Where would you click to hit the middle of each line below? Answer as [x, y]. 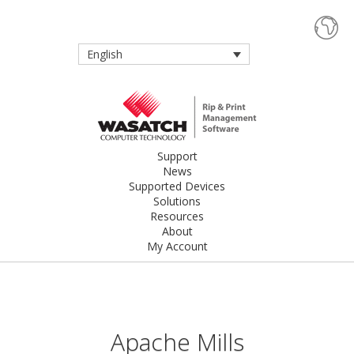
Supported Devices [177, 186]
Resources [177, 217]
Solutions [177, 201]
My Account [177, 247]
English [105, 55]
